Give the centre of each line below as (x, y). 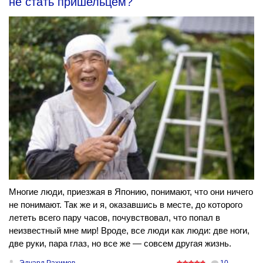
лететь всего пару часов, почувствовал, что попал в (114, 217)
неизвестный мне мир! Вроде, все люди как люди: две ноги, (129, 230)
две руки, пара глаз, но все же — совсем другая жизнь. (120, 243)
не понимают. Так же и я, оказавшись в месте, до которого (126, 204)
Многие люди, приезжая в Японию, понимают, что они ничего (131, 191)
